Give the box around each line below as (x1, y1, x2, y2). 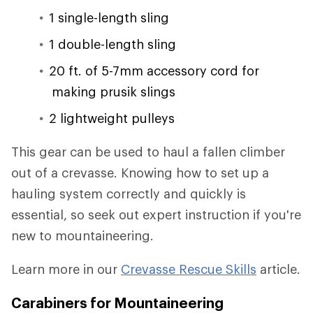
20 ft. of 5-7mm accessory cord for (49, 62, 259, 78)
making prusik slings (52, 83, 175, 99)
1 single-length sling (49, 9, 169, 25)
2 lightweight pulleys (49, 110, 175, 126)
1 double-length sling (49, 36, 176, 52)
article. (256, 261, 300, 277)
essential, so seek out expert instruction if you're (11, 206, 301, 222)
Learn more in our (11, 261, 121, 277)
